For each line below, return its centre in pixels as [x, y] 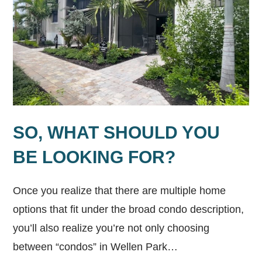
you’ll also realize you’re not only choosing [111, 228]
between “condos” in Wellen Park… [96, 247]
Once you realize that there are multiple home [120, 190]
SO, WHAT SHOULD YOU [117, 132]
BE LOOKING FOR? [94, 157]
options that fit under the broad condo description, [129, 209]
